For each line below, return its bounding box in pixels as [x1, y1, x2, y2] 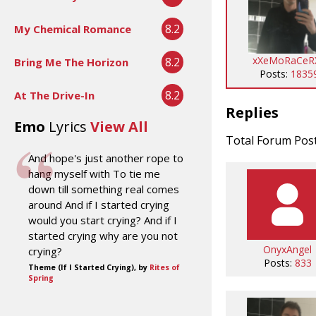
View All [90, 116, 148, 136]
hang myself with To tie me [28, 166, 160, 181]
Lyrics [49, 116, 87, 136]
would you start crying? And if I [28, 212, 177, 227]
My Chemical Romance [14, 21, 131, 36]
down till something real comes [28, 181, 179, 196]
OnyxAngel [263, 242, 312, 256]
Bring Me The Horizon [14, 54, 128, 69]
